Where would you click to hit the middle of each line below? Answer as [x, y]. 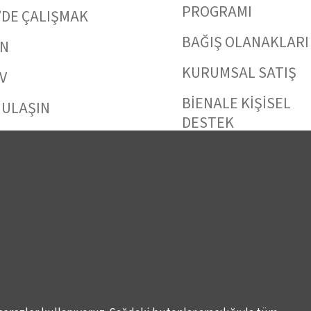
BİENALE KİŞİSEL [237, 103]
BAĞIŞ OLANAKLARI [246, 42]
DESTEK [208, 123]
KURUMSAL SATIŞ [239, 73]
